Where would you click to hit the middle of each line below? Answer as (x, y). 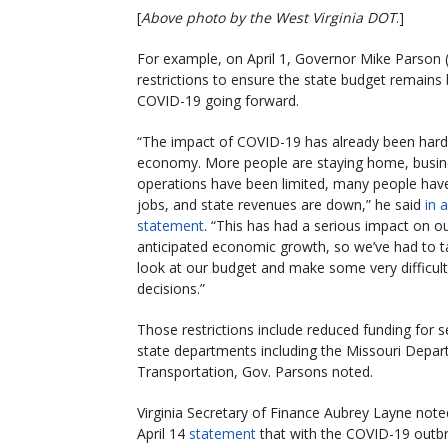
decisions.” (171, 288)
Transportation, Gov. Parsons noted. (255, 371)
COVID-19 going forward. (218, 100)
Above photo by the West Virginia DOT (268, 17)
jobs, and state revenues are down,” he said (281, 204)
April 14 (163, 433)
